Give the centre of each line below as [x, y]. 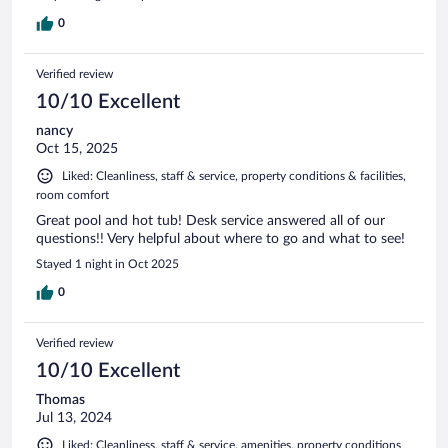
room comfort [72, 194]
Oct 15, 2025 [77, 148]
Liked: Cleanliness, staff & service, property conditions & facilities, [234, 175]
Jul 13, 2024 [74, 417]
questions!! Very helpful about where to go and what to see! [220, 238]
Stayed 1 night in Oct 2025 [107, 263]
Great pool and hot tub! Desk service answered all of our [210, 220]
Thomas [60, 399]
